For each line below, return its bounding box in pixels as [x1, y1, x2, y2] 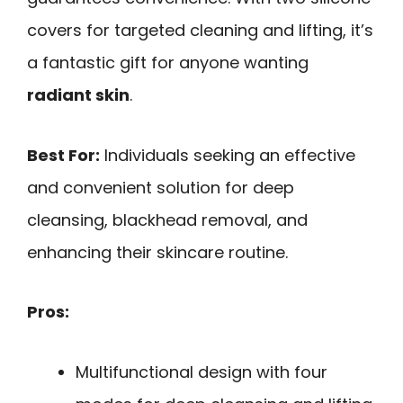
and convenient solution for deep [27, 175, 294, 199]
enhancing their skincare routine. [27, 240, 288, 264]
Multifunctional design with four [76, 360, 327, 383]
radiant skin [27, 83, 130, 106]
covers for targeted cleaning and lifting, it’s [27, 18, 373, 41]
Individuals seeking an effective [100, 143, 355, 166]
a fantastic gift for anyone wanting [27, 50, 309, 74]
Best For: [27, 143, 100, 166]
